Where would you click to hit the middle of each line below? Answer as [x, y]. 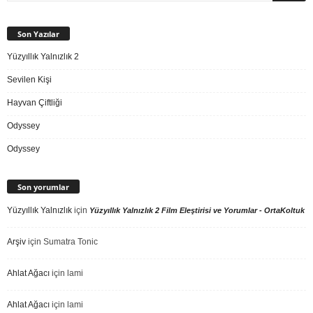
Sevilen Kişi [29, 80]
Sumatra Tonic [71, 242]
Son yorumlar [43, 187]
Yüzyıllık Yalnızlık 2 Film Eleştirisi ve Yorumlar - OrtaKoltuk [197, 211]
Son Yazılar [38, 34]
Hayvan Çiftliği [35, 103]
